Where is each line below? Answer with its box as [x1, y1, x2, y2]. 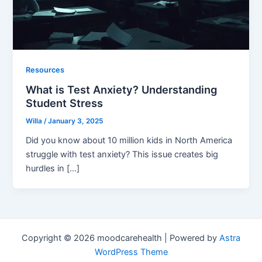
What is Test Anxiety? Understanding [26, 83, 218, 96]
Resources [26, 65, 65, 74]
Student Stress [26, 96, 104, 110]
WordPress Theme [94, 247, 168, 258]
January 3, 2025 [48, 117, 104, 126]
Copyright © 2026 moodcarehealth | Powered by [22, 233, 219, 244]
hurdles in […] [26, 163, 80, 174]
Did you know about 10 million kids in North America [26, 135, 233, 146]
